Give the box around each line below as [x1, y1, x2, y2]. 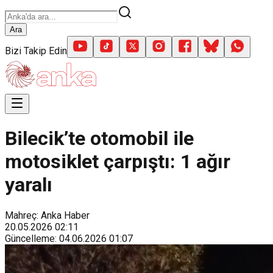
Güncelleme [5, 232, 55, 244]
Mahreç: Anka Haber [5, 209, 90, 221]
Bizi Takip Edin [5, 45, 67, 57]
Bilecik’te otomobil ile [5, 127, 194, 151]
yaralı [5, 173, 52, 197]
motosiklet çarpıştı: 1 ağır [5, 150, 230, 174]
